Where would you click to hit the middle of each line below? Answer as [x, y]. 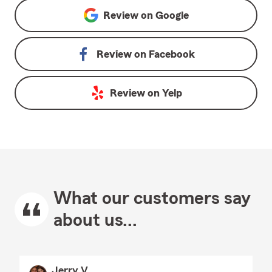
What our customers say [152, 199]
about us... [95, 220]
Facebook [172, 54]
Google [172, 15]
